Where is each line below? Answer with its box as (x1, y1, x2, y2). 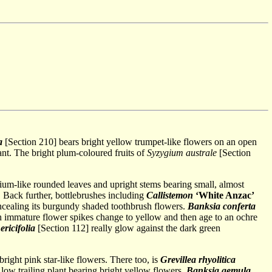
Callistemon (146, 190, 193, 200)
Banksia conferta (188, 201, 256, 211)
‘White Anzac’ (195, 190, 254, 200)
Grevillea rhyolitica (160, 254, 236, 265)
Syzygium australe (147, 148, 217, 158)
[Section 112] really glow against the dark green (35, 223, 220, 233)
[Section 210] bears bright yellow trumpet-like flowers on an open (2, 137, 257, 147)
